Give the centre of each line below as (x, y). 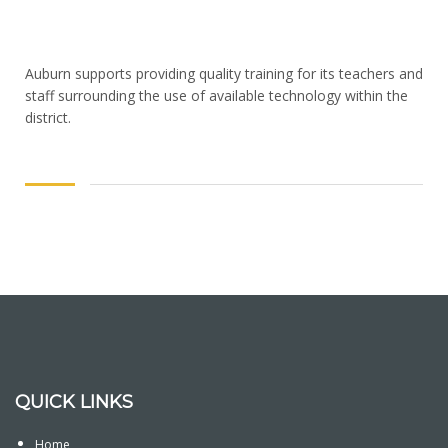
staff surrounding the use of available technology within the (216, 95)
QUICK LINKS (74, 402)
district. (48, 117)
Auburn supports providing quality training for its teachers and (224, 73)
